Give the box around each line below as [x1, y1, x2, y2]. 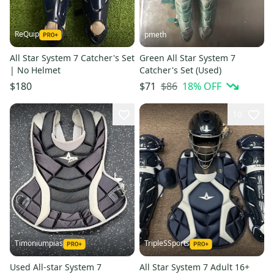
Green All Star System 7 [139, 52, 235, 64]
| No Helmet [10, 64, 61, 76]
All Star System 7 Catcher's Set [10, 52, 135, 64]
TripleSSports [144, 237, 190, 248]
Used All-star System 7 [10, 261, 102, 273]
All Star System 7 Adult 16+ [139, 261, 250, 273]
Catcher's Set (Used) [139, 64, 221, 76]
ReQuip [15, 29, 39, 40]
